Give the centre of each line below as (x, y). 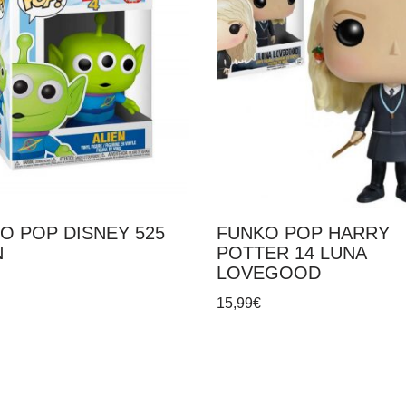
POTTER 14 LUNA (291, 252)
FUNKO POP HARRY (303, 232)
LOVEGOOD (269, 272)
